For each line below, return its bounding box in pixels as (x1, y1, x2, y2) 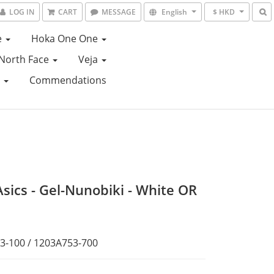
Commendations (29, 73, 106, 87)
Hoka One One (31, 32, 100, 45)
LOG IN (9, 7, 34, 17)
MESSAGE (102, 7, 136, 17)
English (161, 7, 187, 17)
